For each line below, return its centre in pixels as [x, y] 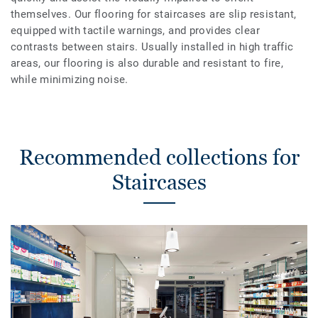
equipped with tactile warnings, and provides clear [136, 30]
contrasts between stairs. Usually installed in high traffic [152, 46]
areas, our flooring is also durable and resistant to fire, [147, 63]
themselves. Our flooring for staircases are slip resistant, [154, 14]
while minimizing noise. [70, 79]
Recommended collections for [159, 157]
